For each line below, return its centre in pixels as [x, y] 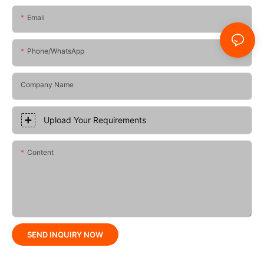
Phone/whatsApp [56, 51]
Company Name [47, 84]
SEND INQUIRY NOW [65, 234]
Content [40, 152]
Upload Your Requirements [95, 120]
